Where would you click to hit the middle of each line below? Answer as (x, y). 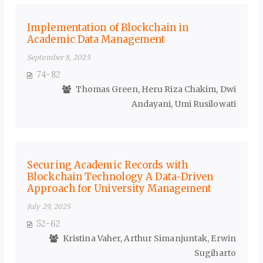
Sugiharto (215, 253)
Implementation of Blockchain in (108, 28)
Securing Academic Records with (108, 165)
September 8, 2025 (59, 58)
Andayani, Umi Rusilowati (183, 104)
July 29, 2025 (49, 207)
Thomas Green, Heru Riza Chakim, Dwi (155, 90)
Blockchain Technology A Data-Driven (120, 177)
